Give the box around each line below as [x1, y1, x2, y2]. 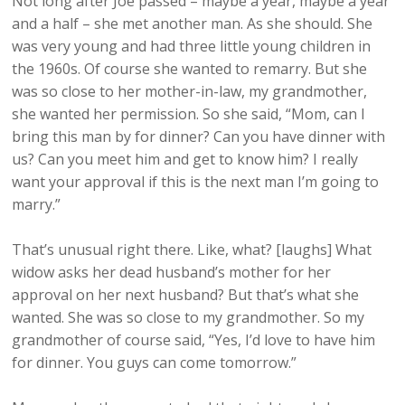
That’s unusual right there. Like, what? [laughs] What [12, 240, 372, 260]
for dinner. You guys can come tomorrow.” [12, 353, 297, 373]
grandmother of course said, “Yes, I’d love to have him [12, 330, 376, 351]
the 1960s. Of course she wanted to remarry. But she [12, 59, 368, 80]
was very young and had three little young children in [12, 36, 372, 57]
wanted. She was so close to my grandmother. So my [12, 307, 365, 328]
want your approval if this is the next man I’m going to [12, 172, 380, 193]
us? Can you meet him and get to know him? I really [12, 149, 359, 170]
